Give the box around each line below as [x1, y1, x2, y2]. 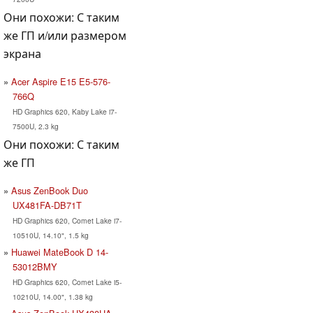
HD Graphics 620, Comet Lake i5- [12, 276, 122, 287]
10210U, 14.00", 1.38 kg [12, 291, 93, 302]
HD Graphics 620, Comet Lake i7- [12, 214, 122, 226]
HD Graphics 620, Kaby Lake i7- [12, 105, 117, 117]
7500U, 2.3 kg [12, 120, 59, 131]
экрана [3, 45, 41, 61]
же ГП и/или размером [3, 27, 126, 43]
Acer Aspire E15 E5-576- [11, 74, 110, 88]
